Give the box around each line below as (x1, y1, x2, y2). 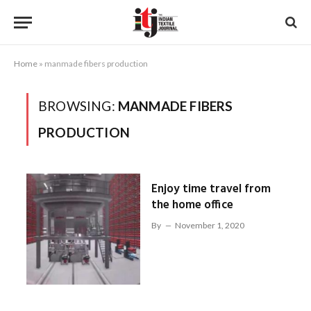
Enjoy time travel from (151, 180, 271, 199)
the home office (151, 196, 233, 215)
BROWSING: (38, 98, 118, 114)
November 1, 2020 (174, 220, 244, 230)
